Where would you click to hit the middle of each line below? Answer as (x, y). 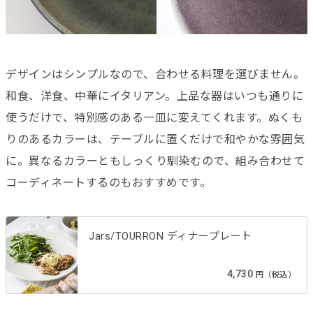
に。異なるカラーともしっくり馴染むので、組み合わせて (155, 161)
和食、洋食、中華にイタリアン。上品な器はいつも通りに (154, 96)
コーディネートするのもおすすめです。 (108, 183)
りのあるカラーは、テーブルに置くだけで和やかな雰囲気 (155, 140)
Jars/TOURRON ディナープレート (170, 236)
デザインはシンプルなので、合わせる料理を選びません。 (155, 75)
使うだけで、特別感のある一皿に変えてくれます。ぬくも (154, 118)
